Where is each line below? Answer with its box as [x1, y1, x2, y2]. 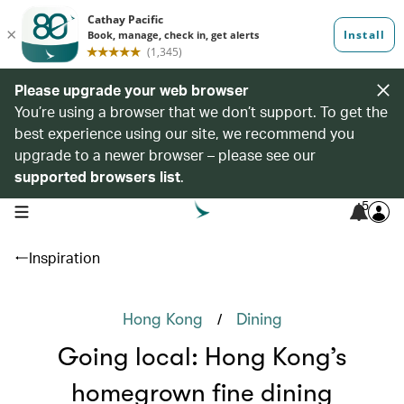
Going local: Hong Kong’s [57, 343, 347, 372]
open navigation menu [14, 203, 128, 217]
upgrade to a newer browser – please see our [14, 145, 316, 164]
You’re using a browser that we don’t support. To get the [14, 102, 388, 121]
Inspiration [29, 248, 100, 267]
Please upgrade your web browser [14, 80, 249, 99]
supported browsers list [14, 167, 180, 186]
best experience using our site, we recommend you [14, 124, 354, 142]
